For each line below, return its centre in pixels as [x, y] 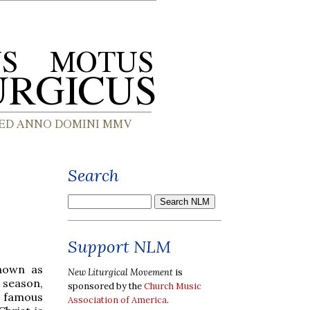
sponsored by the [106, 286]
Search [93, 175]
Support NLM [119, 247]
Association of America [117, 300]
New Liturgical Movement [120, 272]
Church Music [173, 286]
